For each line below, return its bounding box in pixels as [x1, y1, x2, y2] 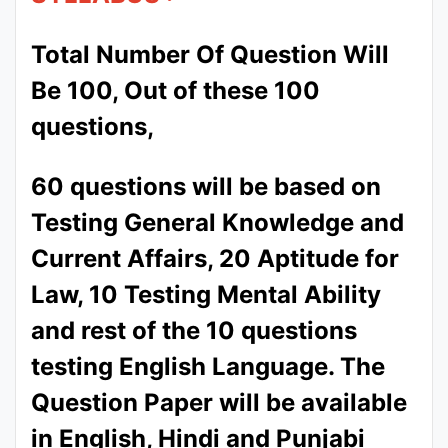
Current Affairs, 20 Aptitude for [31, 244, 399, 274]
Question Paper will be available [31, 388, 407, 418]
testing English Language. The [31, 352, 385, 382]
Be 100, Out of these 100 [31, 76, 320, 106]
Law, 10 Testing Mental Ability [31, 280, 381, 310]
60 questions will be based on [31, 172, 381, 202]
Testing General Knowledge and [31, 208, 404, 238]
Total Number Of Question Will [31, 40, 389, 70]
